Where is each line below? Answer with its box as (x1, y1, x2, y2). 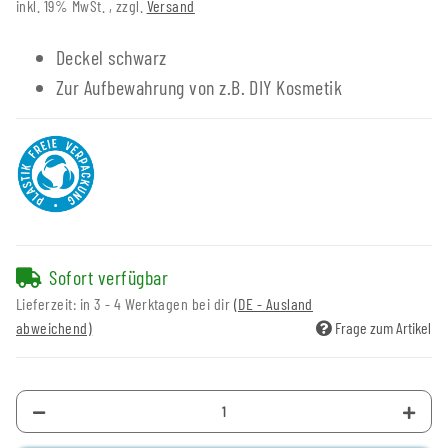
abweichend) (16, 317, 93, 337)
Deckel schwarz (56, 44, 167, 69)
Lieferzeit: (16, 293, 80, 313)
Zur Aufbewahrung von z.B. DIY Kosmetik (56, 74, 343, 99)
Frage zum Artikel (335, 317, 431, 337)
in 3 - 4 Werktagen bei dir (79, 293, 234, 313)
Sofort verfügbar (49, 264, 169, 289)
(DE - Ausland (233, 293, 313, 313)
